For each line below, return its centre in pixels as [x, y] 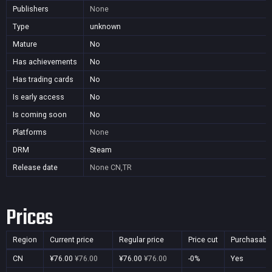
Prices [29, 218]
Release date [35, 167]
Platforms [30, 132]
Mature [25, 44]
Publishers [31, 9]
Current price [72, 240]
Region [25, 240]
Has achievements [45, 62]
